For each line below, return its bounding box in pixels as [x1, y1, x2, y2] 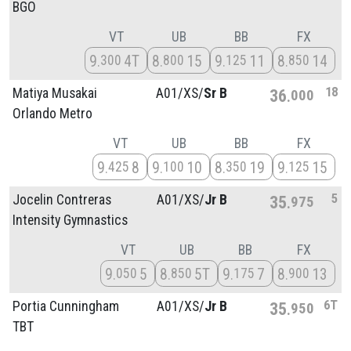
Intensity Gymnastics [13, 212, 128, 228]
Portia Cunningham [13, 298, 119, 314]
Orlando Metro [13, 105, 92, 121]
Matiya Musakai [13, 85, 97, 101]
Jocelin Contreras [13, 191, 111, 208]
